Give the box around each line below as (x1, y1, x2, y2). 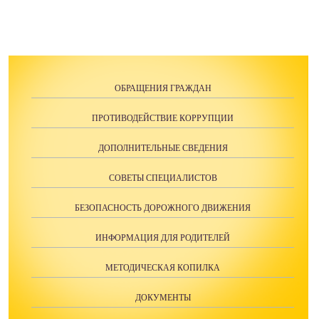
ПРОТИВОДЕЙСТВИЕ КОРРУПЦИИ (92, 113, 234, 124)
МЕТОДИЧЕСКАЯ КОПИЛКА (105, 263, 220, 273)
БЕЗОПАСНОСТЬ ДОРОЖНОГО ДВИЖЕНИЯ (75, 203, 251, 214)
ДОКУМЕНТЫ (135, 293, 191, 303)
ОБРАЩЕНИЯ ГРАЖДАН (114, 83, 211, 94)
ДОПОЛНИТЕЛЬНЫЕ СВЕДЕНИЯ (98, 143, 228, 154)
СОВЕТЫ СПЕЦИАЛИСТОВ (108, 173, 217, 184)
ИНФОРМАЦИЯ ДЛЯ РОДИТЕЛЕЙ (95, 233, 230, 244)
